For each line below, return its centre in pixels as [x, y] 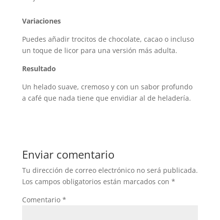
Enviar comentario [68, 154]
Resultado [39, 69]
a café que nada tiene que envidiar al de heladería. [106, 98]
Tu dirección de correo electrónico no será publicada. [110, 170]
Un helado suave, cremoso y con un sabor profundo [107, 87]
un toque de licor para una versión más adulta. [99, 50]
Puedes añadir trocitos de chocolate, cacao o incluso [108, 39]
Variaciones [41, 21]
